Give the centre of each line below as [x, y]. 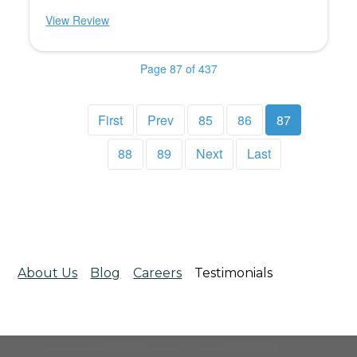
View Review [78, 20]
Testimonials [234, 273]
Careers [158, 273]
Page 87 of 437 [178, 69]
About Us [48, 273]
